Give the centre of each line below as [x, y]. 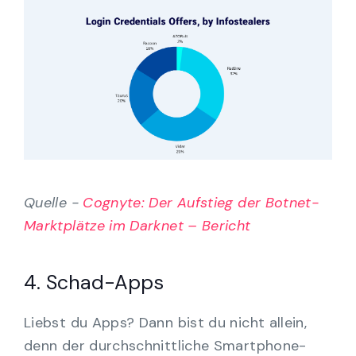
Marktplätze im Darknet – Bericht [137, 226]
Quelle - [54, 203]
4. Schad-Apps [94, 283]
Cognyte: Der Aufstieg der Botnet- [201, 203]
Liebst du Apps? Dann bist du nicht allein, [166, 323]
